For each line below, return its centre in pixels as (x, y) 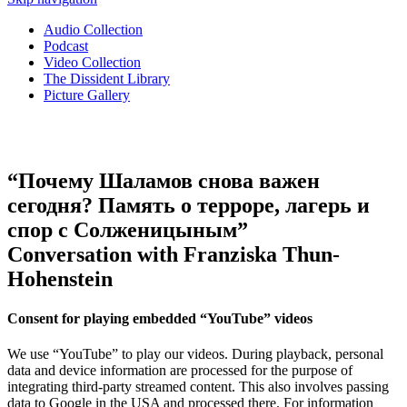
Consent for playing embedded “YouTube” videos (160, 319)
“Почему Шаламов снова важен (164, 180)
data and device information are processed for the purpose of (180, 371)
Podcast (66, 46)
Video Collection (92, 62)
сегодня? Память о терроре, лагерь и (189, 205)
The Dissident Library (107, 79)
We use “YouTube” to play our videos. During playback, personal (195, 354)
